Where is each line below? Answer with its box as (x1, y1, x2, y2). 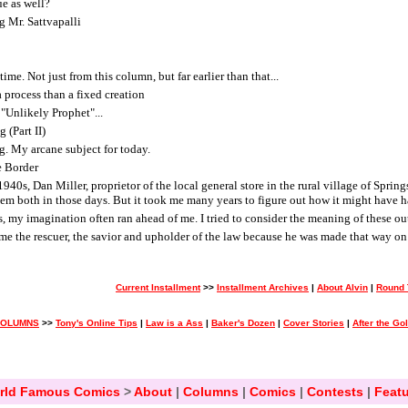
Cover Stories (283, 318, 344, 328)
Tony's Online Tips (56, 318, 138, 328)
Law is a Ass (146, 318, 203, 328)
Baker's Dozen (211, 318, 275, 328)
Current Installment (116, 282, 200, 292)
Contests (306, 384, 363, 399)
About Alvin (317, 282, 368, 292)
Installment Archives (217, 282, 309, 292)
